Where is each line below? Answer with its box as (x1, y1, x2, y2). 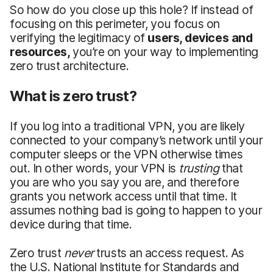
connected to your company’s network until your (10, 132, 263, 147)
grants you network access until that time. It (10, 188, 237, 204)
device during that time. (10, 216, 132, 232)
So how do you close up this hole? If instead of (10, 2, 253, 17)
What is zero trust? (10, 87, 137, 105)
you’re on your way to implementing (73, 44, 258, 59)
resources (10, 44, 67, 59)
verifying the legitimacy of (10, 30, 148, 45)
